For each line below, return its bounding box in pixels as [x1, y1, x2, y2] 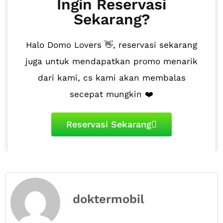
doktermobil [73, 192, 144, 207]
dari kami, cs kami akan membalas [37, 73, 186, 83]
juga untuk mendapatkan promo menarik [25, 56, 198, 66]
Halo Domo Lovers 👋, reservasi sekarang [26, 40, 197, 50]
